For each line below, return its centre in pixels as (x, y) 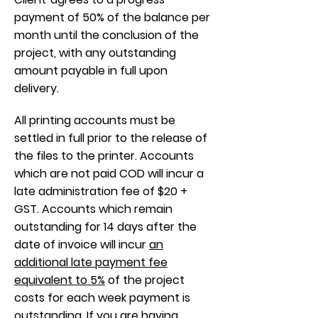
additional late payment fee (91, 262)
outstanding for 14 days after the (105, 227)
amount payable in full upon (91, 71)
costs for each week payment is (102, 298)
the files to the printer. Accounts (104, 156)
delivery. (37, 88)
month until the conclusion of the (106, 35)
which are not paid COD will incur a (109, 174)
